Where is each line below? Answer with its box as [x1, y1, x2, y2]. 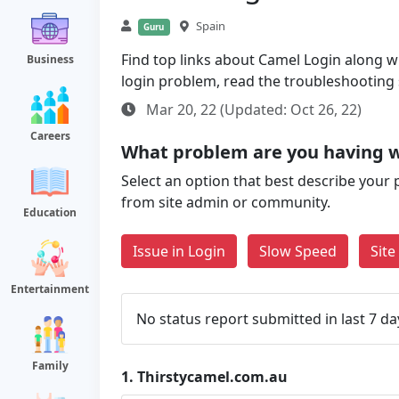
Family [31, 358, 69, 373]
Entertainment [11, 281, 89, 297]
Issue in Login [133, 241, 225, 261]
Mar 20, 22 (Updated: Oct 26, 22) [142, 100, 362, 119]
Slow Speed [259, 241, 337, 261]
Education [23, 205, 77, 220]
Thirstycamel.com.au [137, 367, 288, 387]
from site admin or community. [121, 192, 330, 212]
